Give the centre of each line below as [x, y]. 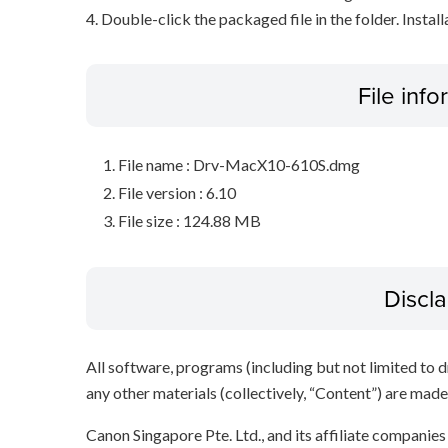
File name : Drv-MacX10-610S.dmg [238, 165]
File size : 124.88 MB [189, 221]
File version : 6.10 [176, 193]
